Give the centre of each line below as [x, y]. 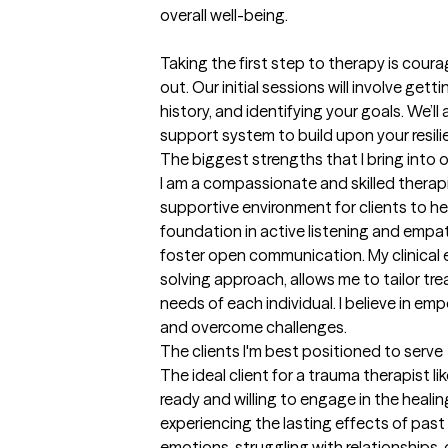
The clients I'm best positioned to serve [301, 351]
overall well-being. [224, 15]
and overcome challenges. [253, 327]
